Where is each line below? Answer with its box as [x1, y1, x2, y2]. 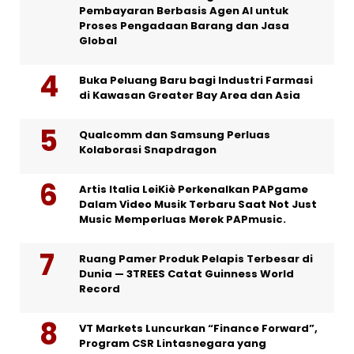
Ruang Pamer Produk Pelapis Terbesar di [79, 250, 313, 266]
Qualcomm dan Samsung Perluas [79, 126, 270, 142]
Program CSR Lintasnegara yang [79, 335, 266, 351]
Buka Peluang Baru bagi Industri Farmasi [79, 72, 313, 88]
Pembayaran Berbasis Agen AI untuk [79, 2, 288, 18]
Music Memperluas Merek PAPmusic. [79, 211, 286, 227]
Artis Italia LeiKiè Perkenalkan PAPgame [79, 181, 308, 197]
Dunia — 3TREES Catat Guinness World [79, 265, 294, 281]
